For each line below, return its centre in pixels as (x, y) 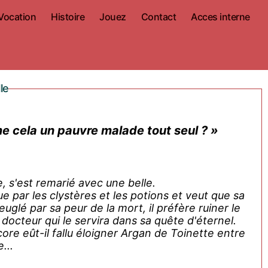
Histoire (68, 16)
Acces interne (220, 16)
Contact (159, 16)
